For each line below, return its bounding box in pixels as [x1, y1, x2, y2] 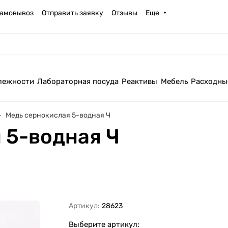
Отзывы [111, 8, 138, 17]
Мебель [160, 77, 188, 86]
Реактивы [122, 77, 158, 86]
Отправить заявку [42, 8, 104, 17]
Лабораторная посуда [37, 77, 119, 86]
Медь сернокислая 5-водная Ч [6, 111, 111, 120]
